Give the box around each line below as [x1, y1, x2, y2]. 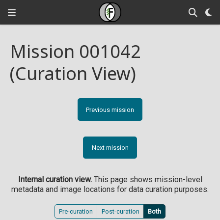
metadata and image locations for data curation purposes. [11, 184, 209, 194]
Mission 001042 [10, 39, 141, 64]
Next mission [91, 144, 129, 152]
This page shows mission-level [91, 174, 202, 184]
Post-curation [101, 207, 139, 215]
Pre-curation [59, 207, 93, 215]
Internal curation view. [18, 174, 92, 184]
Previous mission [86, 106, 134, 113]
